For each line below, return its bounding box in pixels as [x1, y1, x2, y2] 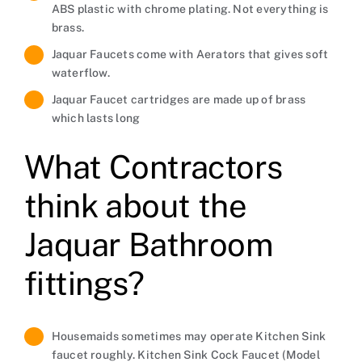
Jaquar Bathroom [23, 225, 273, 263]
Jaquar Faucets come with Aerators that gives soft [51, 47, 329, 61]
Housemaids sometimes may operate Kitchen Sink [51, 329, 326, 343]
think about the [23, 186, 246, 225]
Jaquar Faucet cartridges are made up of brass [51, 92, 306, 106]
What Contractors [23, 147, 283, 186]
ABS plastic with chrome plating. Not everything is [51, 2, 329, 16]
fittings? [23, 263, 145, 302]
